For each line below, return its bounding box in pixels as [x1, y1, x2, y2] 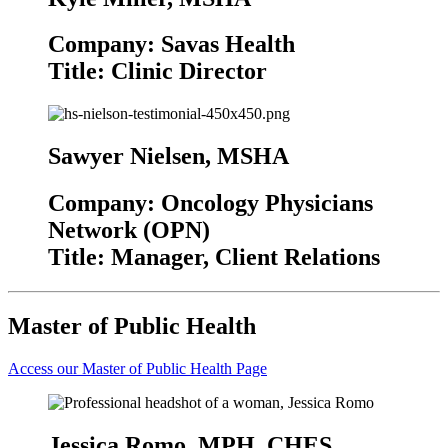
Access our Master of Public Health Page [8, 359, 267, 377]
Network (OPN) [48, 217, 210, 244]
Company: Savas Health [48, 31, 295, 58]
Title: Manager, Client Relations [48, 244, 380, 271]
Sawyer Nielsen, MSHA [48, 143, 289, 170]
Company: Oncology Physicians [48, 190, 373, 217]
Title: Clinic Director [48, 58, 267, 85]
